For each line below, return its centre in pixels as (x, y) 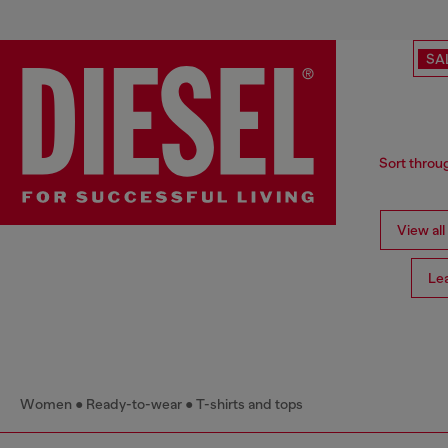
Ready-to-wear (134, 404)
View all (420, 230)
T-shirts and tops (249, 404)
